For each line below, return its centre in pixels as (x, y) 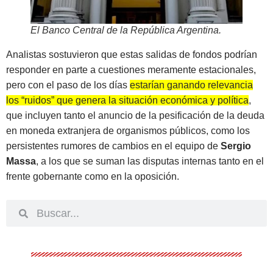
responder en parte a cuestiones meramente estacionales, (131, 69)
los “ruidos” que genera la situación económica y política (127, 100)
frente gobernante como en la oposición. (93, 176)
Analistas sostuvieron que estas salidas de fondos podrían (132, 54)
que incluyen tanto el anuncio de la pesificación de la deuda (135, 115)
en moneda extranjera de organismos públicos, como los (128, 130)
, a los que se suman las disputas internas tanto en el (150, 161)
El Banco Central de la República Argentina (125, 30)
